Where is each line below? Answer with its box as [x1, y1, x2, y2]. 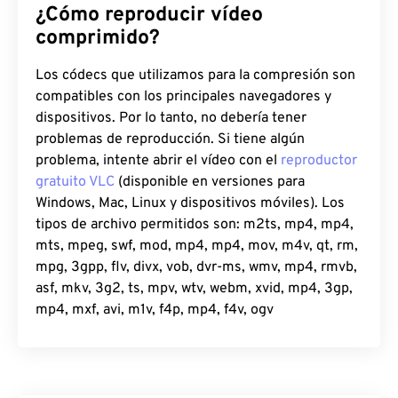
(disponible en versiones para [115, 173, 305, 192]
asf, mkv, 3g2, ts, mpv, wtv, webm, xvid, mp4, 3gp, [36, 280, 353, 298]
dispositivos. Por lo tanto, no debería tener [36, 109, 306, 128]
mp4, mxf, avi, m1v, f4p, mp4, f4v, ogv [36, 301, 274, 320]
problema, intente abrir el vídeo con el [36, 152, 281, 171]
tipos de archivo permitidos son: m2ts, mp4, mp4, [36, 216, 354, 235]
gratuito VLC [36, 173, 115, 192]
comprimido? [36, 26, 160, 52]
